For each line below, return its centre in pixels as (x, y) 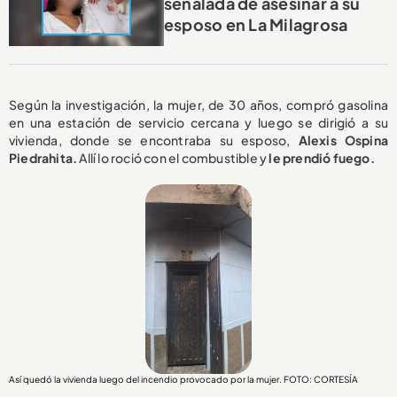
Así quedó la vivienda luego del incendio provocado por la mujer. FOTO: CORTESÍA (183, 379)
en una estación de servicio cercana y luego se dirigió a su (198, 122)
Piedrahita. (43, 157)
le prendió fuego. (321, 157)
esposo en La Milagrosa (256, 25)
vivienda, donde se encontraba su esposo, (154, 140)
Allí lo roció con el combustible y (172, 157)
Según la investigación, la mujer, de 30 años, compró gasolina (198, 104)
